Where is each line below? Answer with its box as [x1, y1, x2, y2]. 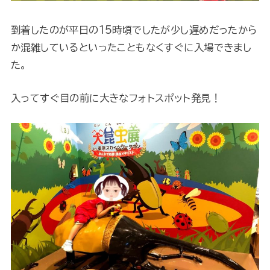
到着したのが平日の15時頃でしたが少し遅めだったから [10, 25, 257, 36]
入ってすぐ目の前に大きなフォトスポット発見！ [10, 93, 221, 104]
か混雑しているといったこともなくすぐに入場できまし [10, 42, 252, 53]
